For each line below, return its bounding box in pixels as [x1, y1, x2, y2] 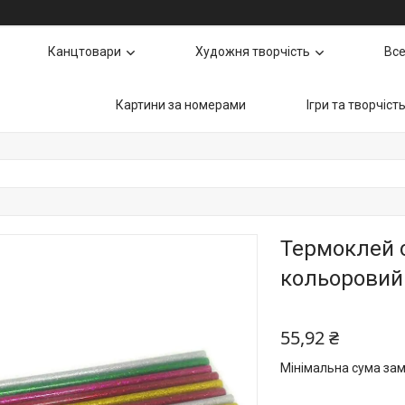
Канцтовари [48, 44, 121, 59]
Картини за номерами [116, 98, 246, 112]
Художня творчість [195, 44, 310, 59]
